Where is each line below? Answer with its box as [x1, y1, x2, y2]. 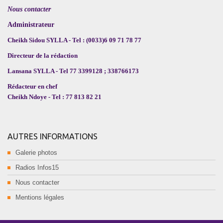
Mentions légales [15, 194, 64, 202]
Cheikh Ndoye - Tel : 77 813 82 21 [7, 93, 102, 101]
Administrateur [7, 21, 54, 29]
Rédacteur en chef [7, 83, 59, 91]
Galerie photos [15, 149, 57, 157]
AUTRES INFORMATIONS [7, 132, 98, 141]
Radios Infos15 [15, 164, 59, 172]
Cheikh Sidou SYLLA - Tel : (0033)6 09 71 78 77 [7, 36, 141, 44]
